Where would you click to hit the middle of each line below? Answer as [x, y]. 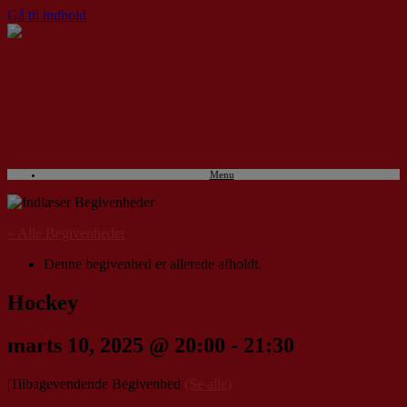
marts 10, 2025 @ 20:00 [116, 345]
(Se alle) [208, 383]
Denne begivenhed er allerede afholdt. [153, 264]
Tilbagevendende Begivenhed [97, 383]
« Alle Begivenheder [66, 233]
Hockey [43, 302]
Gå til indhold [47, 15]
